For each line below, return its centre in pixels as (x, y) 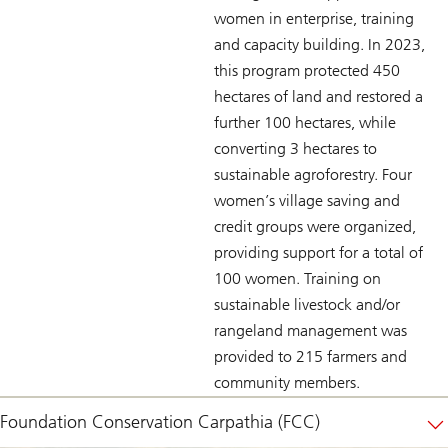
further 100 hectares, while (305, 122)
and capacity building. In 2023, (319, 44)
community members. (287, 382)
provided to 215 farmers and (310, 356)
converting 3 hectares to (295, 148)
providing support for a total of (318, 252)
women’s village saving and (307, 200)
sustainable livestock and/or (307, 304)
